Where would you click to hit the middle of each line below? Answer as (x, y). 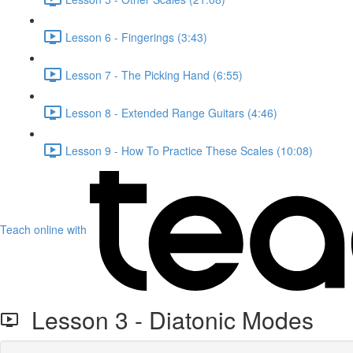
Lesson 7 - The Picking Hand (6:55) (154, 74)
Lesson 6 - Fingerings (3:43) (136, 37)
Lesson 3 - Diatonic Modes (166, 320)
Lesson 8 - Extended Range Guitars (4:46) (171, 112)
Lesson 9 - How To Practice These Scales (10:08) (189, 150)
